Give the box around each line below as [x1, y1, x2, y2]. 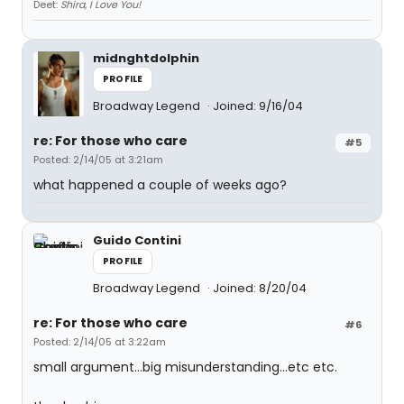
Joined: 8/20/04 [213, 280, 307, 297]
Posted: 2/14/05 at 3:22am [33, 335, 166, 349]
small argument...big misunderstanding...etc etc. [33, 358, 337, 376]
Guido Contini [93, 232, 181, 249]
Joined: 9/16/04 [213, 97, 303, 115]
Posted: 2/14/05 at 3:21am [33, 152, 163, 167]
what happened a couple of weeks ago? [33, 176, 287, 194]
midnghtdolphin [93, 50, 199, 67]
